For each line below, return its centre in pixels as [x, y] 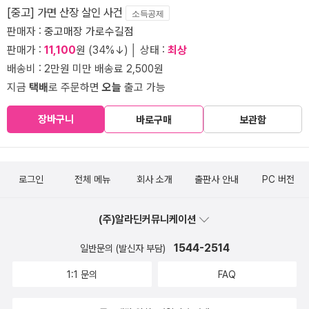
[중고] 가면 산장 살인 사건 [66, 13]
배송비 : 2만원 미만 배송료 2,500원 [85, 69]
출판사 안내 [216, 180]
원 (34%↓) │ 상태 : [122, 50]
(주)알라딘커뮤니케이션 [148, 220]
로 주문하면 [75, 88]
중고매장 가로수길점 [89, 32]
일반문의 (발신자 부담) [124, 249]
